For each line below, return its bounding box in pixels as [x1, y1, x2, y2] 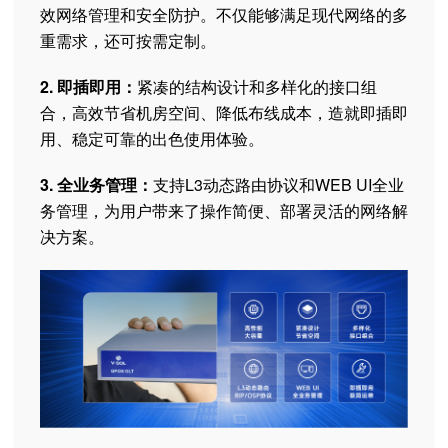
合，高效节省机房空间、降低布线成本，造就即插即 [40, 101, 408, 124]
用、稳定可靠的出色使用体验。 [40, 127, 264, 150]
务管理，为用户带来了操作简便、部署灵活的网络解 [40, 199, 408, 222]
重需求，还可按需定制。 [40, 29, 216, 52]
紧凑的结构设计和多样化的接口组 [137, 75, 377, 98]
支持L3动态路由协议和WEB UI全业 [153, 173, 404, 196]
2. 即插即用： [40, 75, 137, 98]
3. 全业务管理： [40, 173, 153, 196]
